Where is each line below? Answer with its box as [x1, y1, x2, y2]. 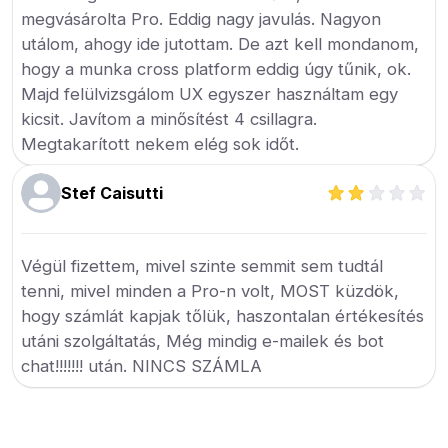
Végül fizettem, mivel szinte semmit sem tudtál [21, 256, 384, 276]
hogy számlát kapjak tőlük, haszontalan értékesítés [21, 306, 425, 326]
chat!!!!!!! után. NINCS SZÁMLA [21, 356, 263, 376]
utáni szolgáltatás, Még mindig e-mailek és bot [21, 331, 385, 351]
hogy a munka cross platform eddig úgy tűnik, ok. [21, 59, 412, 79]
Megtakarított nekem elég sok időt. [21, 134, 300, 154]
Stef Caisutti [61, 183, 164, 203]
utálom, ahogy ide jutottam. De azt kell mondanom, [21, 34, 420, 54]
